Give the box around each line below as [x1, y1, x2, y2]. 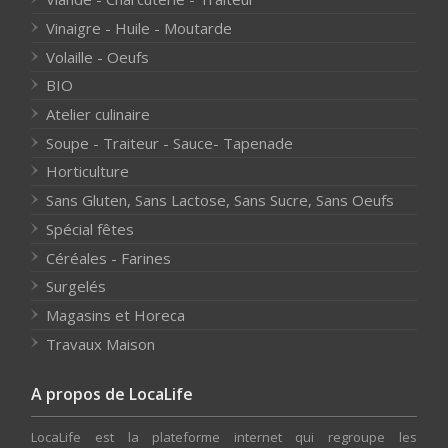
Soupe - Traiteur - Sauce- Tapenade [46, 132, 294, 153]
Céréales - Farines [46, 247, 172, 268]
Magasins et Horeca [46, 304, 186, 325]
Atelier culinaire [46, 104, 151, 125]
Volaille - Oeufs [46, 46, 150, 67]
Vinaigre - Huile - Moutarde [46, 18, 233, 38]
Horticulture [46, 161, 130, 182]
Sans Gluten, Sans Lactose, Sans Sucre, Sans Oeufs [46, 190, 395, 211]
